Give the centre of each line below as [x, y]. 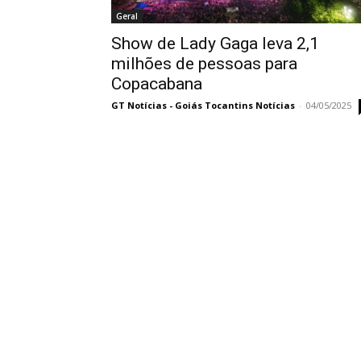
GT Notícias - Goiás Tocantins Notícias [203, 105]
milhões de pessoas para [204, 64]
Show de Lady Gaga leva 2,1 [215, 44]
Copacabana [157, 84]
